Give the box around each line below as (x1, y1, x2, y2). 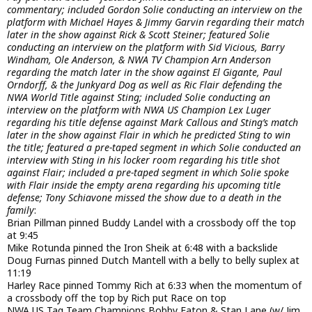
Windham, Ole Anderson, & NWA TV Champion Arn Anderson (7, 53, 271, 67)
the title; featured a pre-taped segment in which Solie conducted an (7, 141, 301, 155)
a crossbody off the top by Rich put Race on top (7, 291, 226, 305)
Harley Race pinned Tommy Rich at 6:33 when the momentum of (7, 279, 302, 292)
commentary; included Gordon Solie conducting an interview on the (7, 3, 302, 17)
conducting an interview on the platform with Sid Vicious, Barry (7, 40, 285, 54)
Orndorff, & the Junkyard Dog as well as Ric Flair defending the (7, 78, 282, 92)
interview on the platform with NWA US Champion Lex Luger (7, 103, 271, 117)
